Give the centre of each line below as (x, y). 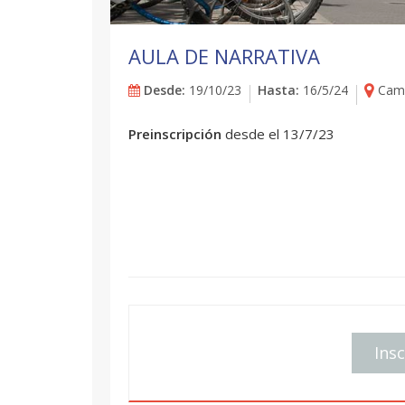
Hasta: (278, 89)
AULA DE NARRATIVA (224, 56)
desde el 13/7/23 (280, 134)
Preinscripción (177, 134)
